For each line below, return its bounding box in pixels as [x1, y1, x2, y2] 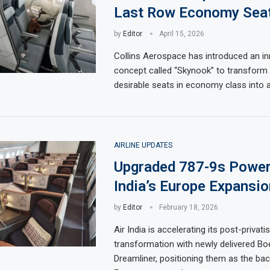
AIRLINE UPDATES [113, 141, 172, 149]
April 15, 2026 [159, 30, 204, 38]
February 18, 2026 [159, 203, 218, 212]
